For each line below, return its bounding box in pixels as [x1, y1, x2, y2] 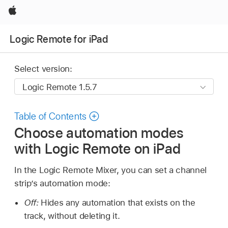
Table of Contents [14, 110, 87, 123]
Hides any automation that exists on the [41, 197, 195, 208]
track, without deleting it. [23, 211, 120, 221]
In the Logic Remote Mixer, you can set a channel [14, 164, 207, 175]
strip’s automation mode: [14, 178, 110, 188]
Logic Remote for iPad [10, 33, 108, 45]
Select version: [14, 64, 72, 74]
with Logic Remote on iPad [14, 139, 181, 157]
